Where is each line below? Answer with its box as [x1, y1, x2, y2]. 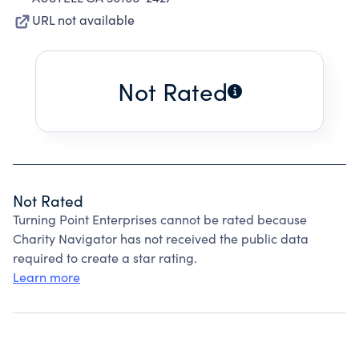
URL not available [32, 11, 135, 28]
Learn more [13, 268, 80, 285]
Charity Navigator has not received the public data [13, 230, 309, 247]
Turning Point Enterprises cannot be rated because [13, 211, 307, 228]
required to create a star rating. [13, 249, 197, 266]
